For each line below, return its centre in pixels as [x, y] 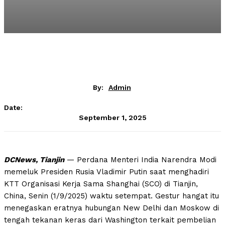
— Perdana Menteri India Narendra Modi [142, 160]
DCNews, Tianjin [34, 160]
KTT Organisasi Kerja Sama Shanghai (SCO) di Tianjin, [101, 184]
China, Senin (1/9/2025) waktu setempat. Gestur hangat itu [111, 196]
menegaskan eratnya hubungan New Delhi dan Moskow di [111, 208]
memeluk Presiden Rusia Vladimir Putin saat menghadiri [106, 172]
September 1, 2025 [113, 117]
